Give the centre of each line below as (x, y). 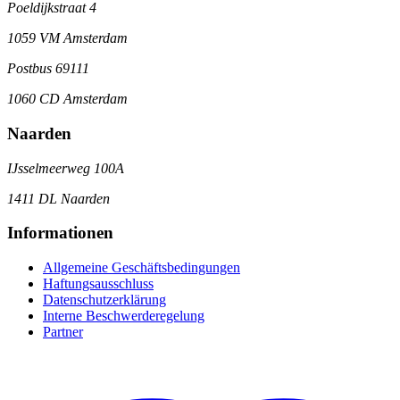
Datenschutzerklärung (104, 299)
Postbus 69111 (48, 69)
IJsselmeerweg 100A (66, 168)
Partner (63, 331)
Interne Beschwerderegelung (124, 315)
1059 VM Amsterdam (67, 38)
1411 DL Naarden (58, 198)
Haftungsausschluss (98, 283)
